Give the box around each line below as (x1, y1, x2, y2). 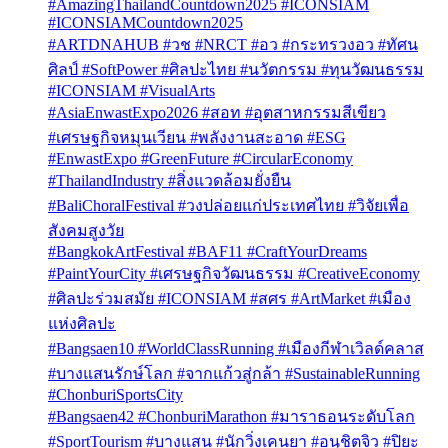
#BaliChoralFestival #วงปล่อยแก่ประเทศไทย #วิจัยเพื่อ (48, 196, 409, 214)
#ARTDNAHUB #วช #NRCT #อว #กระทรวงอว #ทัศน (48, 35, 418, 53)
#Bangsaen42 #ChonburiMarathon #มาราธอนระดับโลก (48, 407, 415, 425)
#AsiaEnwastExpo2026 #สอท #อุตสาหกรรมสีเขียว (48, 103, 386, 121)
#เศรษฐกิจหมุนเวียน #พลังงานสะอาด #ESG (48, 128, 346, 146)
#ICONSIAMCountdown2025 (48, 13, 243, 31)
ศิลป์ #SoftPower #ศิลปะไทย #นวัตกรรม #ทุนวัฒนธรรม (48, 60, 424, 78)
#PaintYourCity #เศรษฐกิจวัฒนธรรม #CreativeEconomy (48, 264, 420, 282)
